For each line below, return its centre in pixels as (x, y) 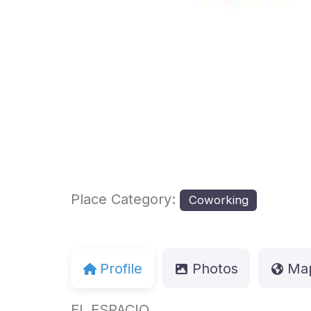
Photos (215, 268)
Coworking (218, 200)
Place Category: (125, 200)
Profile (121, 268)
